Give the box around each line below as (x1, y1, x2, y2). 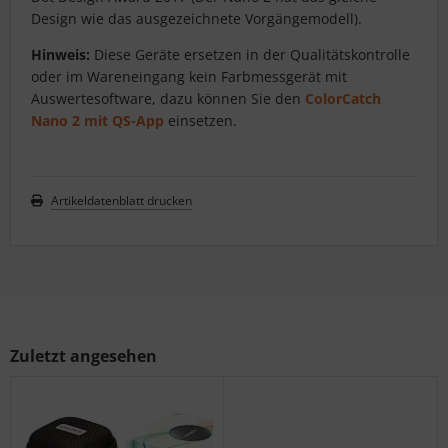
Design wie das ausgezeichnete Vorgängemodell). (31, 9, 362, 29)
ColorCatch (305, 89, 381, 109)
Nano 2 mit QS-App (31, 111, 164, 131)
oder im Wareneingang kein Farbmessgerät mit (31, 67, 347, 87)
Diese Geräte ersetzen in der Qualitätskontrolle (94, 45, 410, 65)
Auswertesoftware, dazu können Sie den (31, 89, 305, 109)
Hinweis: (31, 45, 94, 65)
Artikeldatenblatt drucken (51, 192, 192, 210)
